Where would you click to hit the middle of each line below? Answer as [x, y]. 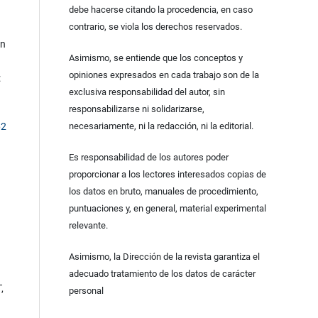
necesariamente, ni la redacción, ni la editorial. [161, 126]
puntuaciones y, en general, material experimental [167, 209]
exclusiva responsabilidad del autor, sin [147, 92]
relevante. [88, 226]
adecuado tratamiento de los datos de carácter [162, 274]
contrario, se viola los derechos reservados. [155, 27]
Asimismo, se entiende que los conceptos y [155, 58]
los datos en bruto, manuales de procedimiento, [163, 192]
